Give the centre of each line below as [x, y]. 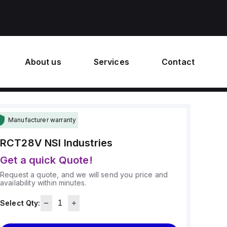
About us [43, 62]
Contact [178, 62]
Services [111, 62]
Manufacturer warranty [42, 120]
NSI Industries [79, 143]
